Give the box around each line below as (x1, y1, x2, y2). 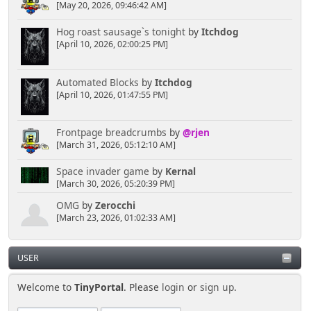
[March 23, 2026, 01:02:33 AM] (56, 211, 176, 224)
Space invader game (56, 165, 149, 178)
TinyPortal (74, 280, 124, 294)
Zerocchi (94, 198, 135, 212)
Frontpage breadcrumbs (56, 126, 167, 140)
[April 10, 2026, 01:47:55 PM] (56, 88, 168, 101)
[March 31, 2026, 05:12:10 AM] (56, 139, 176, 151)
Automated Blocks (56, 75, 139, 89)
